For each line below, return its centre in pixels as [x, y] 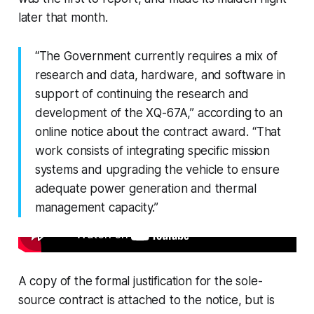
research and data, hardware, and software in [160, 75]
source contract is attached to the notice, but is [146, 300]
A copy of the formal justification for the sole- [140, 281]
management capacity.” [97, 208]
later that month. [63, 18]
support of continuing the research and [142, 94]
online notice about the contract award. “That [158, 132]
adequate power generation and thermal [145, 189]
